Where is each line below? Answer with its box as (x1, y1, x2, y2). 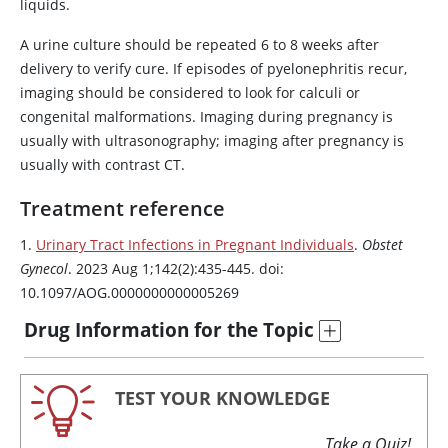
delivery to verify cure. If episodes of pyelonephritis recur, (20, 59, 407, 78)
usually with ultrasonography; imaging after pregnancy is (20, 131, 404, 150)
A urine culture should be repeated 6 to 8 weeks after (20, 35, 379, 54)
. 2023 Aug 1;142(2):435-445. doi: (68, 259, 284, 278)
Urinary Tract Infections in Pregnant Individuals (36, 235, 354, 254)
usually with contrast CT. (20, 155, 185, 174)
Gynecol (20, 259, 68, 278)
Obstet (362, 235, 403, 254)
